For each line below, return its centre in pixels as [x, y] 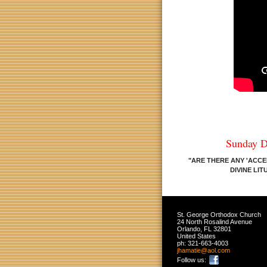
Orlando [189, 229]
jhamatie [189, 250]
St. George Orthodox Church [219, 215]
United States [196, 236]
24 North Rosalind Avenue [215, 222]
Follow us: [192, 260]
